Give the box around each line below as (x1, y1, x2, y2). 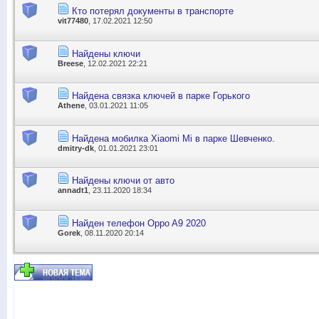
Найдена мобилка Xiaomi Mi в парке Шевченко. (72, 132, 275, 144)
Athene (58, 101, 85, 110)
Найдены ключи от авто (72, 175, 174, 187)
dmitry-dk (58, 143, 94, 152)
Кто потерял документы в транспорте (72, 6, 234, 17)
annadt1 (58, 186, 88, 195)
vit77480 (58, 16, 88, 26)
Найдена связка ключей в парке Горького (72, 90, 250, 102)
